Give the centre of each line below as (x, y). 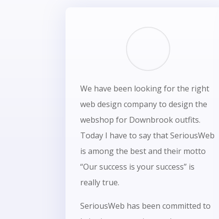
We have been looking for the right (145, 88)
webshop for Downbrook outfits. (141, 120)
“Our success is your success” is (138, 166)
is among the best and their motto (143, 151)
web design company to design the (144, 104)
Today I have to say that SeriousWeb (148, 135)
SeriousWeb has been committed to (146, 206)
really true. (100, 182)
